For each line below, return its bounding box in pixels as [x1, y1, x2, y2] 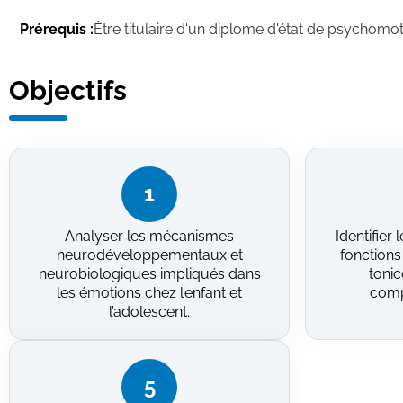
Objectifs [9, 74, 127, 106]
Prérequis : [20, 20, 94, 38]
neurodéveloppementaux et [56, 246, 243, 264]
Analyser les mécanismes [65, 227, 234, 245]
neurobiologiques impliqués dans [38, 264, 261, 282]
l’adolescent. [109, 302, 190, 320]
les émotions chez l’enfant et [57, 283, 242, 301]
